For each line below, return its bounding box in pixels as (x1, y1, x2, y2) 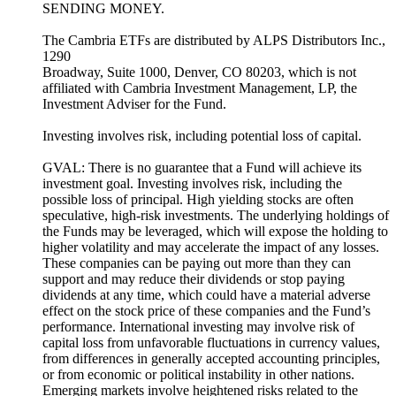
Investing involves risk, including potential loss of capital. (42, 128, 362, 144)
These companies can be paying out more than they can (42, 255, 351, 271)
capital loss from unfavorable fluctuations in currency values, (42, 335, 380, 351)
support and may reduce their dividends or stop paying (42, 271, 345, 287)
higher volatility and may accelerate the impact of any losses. (42, 240, 379, 255)
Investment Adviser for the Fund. (42, 96, 226, 112)
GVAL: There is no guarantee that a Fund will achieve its (42, 160, 362, 176)
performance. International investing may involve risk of (42, 319, 354, 335)
